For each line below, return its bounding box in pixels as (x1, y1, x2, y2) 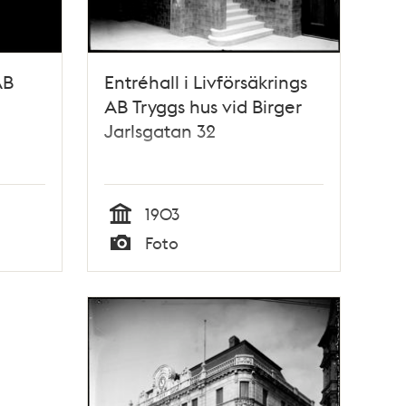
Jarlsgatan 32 (104, 118, 217, 142)
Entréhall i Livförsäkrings (104, 69, 308, 93)
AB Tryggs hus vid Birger (104, 93, 303, 118)
